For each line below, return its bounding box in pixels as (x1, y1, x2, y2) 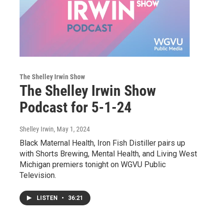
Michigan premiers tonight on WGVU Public (20, 160, 166, 170)
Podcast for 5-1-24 (20, 99, 131, 116)
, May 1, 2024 (54, 125, 90, 133)
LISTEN (37, 195, 59, 202)
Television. (20, 171, 56, 180)
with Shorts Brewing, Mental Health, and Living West (20, 149, 197, 159)
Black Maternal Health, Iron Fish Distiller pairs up (20, 138, 185, 148)
